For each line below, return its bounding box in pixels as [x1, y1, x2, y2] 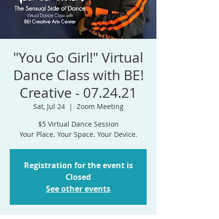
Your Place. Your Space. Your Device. [19, 130, 137, 139]
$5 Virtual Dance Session [38, 119, 119, 129]
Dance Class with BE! [13, 66, 144, 85]
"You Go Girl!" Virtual [13, 48, 143, 67]
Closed [66, 172, 91, 183]
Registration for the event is [23, 160, 133, 171]
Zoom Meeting [76, 102, 124, 111]
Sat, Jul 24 [33, 102, 65, 111]
